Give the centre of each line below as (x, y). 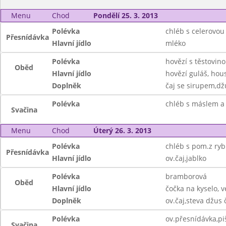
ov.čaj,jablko (186, 158)
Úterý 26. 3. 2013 (122, 130)
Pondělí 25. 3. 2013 (125, 15)
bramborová (186, 176)
